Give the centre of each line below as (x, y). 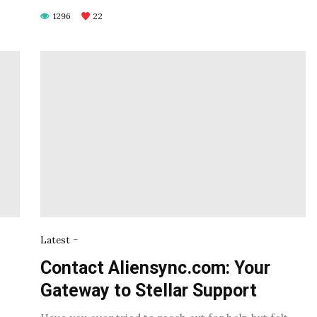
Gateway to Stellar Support (149, 290)
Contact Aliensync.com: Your (156, 267)
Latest (56, 240)
